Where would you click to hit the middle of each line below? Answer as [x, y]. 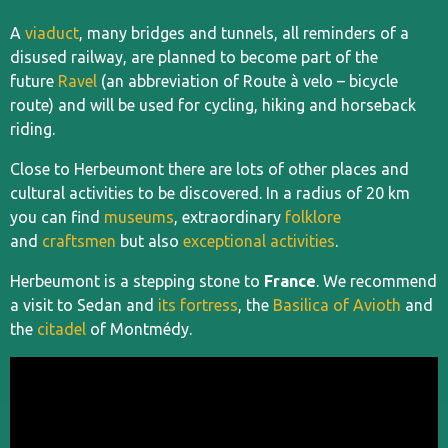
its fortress [198, 305]
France [290, 281]
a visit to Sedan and [84, 305]
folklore [313, 217]
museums [139, 217]
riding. [32, 129]
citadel [61, 329]
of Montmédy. [139, 329]
